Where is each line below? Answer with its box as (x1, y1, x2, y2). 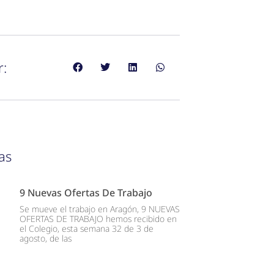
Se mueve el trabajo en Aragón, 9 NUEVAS (20, 202, 180, 215)
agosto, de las (20, 232, 72, 244)
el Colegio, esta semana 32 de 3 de (20, 222, 154, 234)
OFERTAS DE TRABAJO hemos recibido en (20, 212, 177, 224)
